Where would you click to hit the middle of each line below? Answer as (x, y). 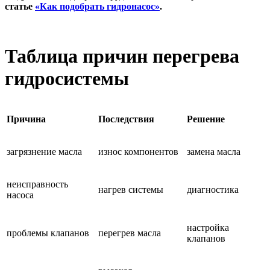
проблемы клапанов (48, 233)
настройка (208, 228)
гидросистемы (67, 78)
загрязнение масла (44, 152)
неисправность (37, 184)
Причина (26, 119)
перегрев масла (130, 233)
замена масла (214, 152)
